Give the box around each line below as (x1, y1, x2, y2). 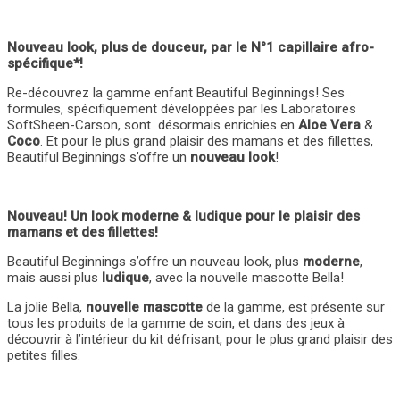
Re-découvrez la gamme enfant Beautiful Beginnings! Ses (7, 85, 345, 102)
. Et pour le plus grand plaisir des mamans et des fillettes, (40, 133, 373, 150)
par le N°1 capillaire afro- (211, 39, 374, 56)
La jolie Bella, (7, 299, 86, 316)
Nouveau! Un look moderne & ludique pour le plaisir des (7, 208, 360, 225)
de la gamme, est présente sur (203, 299, 385, 316)
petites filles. (7, 347, 80, 364)
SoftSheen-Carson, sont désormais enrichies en (7, 117, 298, 134)
